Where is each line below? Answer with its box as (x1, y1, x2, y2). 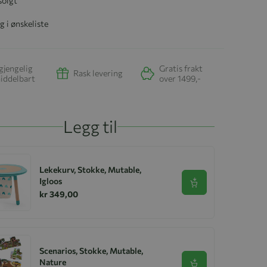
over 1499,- (159, 73, 201, 83)
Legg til (63, 116, 117, 136)
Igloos (39, 175, 62, 186)
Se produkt (193, 181, 233, 191)
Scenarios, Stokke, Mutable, (39, 245, 143, 256)
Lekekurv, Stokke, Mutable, (39, 164, 141, 175)
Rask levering (73, 68, 123, 79)
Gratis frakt (159, 63, 203, 73)
